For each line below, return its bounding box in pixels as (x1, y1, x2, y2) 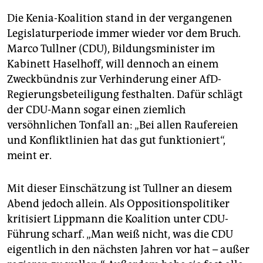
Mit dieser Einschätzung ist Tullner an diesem (7, 182, 232, 195)
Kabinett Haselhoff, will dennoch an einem (7, 58, 218, 71)
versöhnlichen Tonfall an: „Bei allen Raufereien (7, 119, 238, 132)
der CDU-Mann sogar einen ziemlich (7, 103, 186, 117)
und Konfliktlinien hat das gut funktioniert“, (7, 134, 225, 147)
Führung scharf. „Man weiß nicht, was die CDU (7, 228, 233, 241)
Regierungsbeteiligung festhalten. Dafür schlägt (7, 88, 243, 102)
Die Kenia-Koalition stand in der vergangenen (7, 12, 232, 25)
